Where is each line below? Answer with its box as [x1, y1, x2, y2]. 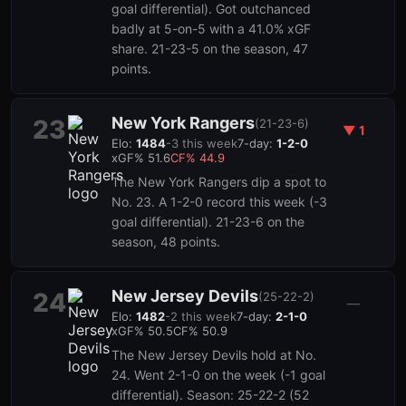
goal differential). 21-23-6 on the [111, 214, 304, 229]
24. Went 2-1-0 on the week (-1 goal [111, 367, 325, 382]
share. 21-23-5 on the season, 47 [111, 41, 308, 56]
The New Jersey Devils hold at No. [111, 347, 316, 362]
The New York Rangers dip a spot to [111, 174, 326, 189]
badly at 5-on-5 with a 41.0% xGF [111, 21, 311, 36]
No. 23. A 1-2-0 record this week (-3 [111, 194, 327, 209]
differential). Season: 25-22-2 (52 [111, 387, 309, 402]
